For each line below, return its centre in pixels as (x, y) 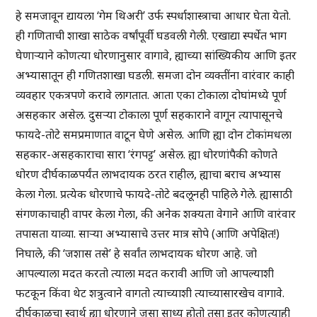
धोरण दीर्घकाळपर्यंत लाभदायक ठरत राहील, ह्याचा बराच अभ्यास (149, 174)
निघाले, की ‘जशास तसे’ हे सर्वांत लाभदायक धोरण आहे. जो (137, 254)
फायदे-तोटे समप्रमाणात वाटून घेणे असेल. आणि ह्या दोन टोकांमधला (154, 135)
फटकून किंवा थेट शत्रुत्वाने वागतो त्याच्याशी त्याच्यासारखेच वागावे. (150, 293)
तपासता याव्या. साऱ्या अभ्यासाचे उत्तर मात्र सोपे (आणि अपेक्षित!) (148, 234)
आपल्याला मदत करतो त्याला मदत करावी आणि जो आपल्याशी (145, 273)
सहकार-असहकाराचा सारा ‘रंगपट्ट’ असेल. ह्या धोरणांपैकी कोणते (147, 155)
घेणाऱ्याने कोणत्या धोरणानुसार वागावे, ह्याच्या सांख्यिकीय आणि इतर (156, 56)
